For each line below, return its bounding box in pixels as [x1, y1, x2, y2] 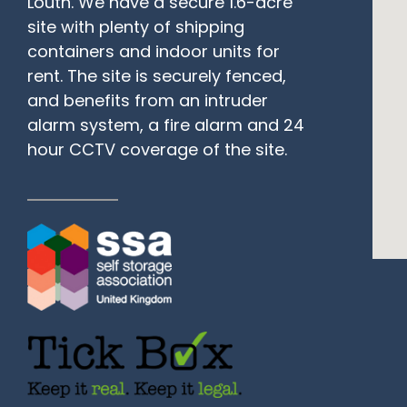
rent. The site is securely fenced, [27, 64, 286, 87]
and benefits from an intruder [27, 88, 268, 112]
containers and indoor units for [27, 39, 280, 63]
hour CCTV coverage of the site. [27, 137, 287, 161]
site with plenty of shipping [27, 15, 244, 38]
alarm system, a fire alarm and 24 [27, 113, 304, 136]
